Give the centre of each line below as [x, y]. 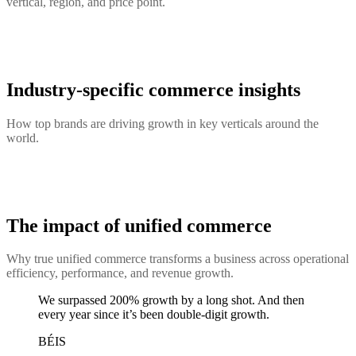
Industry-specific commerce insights [153, 89]
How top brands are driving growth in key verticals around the [163, 123]
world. [23, 137]
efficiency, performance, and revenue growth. [120, 273]
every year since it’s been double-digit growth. [154, 315]
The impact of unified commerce [139, 225]
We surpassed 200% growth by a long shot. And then [171, 300]
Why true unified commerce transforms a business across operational [178, 259]
